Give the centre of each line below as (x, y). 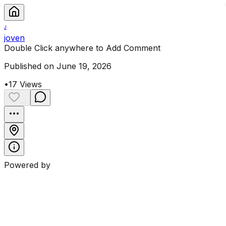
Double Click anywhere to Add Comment (82, 48)
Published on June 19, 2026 (58, 66)
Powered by (27, 165)
